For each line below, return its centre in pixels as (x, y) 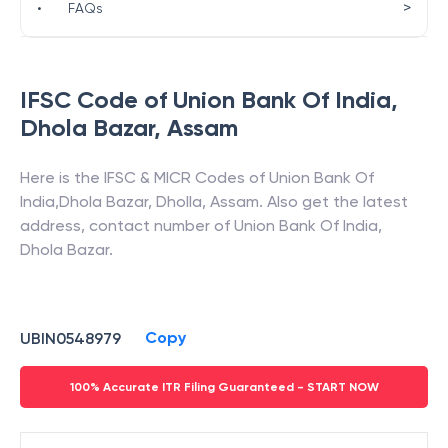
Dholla (179, 201)
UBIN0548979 (70, 338)
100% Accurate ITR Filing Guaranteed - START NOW (224, 387)
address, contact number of (127, 225)
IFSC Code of (96, 99)
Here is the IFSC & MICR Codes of (144, 177)
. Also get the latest (333, 201)
